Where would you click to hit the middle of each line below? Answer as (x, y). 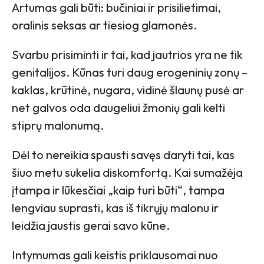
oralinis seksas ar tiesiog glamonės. (104, 25)
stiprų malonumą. (58, 125)
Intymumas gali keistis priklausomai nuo (115, 255)
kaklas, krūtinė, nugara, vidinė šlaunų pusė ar (128, 90)
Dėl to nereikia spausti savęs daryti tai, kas (123, 154)
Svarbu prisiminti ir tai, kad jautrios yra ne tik (127, 54)
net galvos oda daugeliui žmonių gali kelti (118, 107)
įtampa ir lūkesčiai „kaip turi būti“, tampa (118, 190)
